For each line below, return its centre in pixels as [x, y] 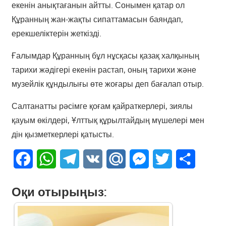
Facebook [50, 159]
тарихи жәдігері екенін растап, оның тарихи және [104, 70]
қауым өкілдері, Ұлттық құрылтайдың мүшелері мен [108, 120]
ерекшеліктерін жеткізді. [56, 34]
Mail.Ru [139, 159]
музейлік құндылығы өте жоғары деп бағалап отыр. [107, 84]
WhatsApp [75, 159]
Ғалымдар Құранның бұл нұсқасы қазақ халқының [105, 56]
